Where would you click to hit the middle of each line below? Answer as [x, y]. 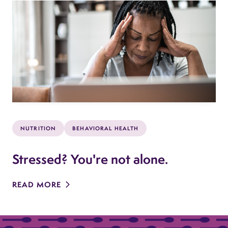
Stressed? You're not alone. [90, 159]
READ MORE [37, 184]
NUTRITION [38, 128]
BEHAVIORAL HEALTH [106, 128]
